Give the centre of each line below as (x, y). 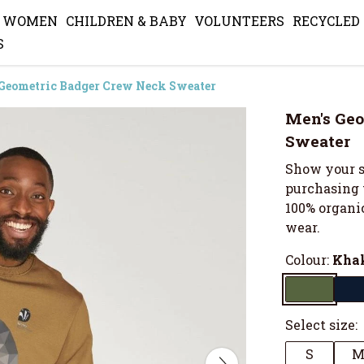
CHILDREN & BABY (126, 21)
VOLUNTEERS (240, 21)
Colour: (309, 260)
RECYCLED (326, 21)
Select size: (321, 325)
